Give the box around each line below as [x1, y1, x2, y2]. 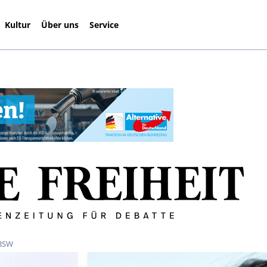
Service [89, 18, 119, 30]
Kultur [5, 18, 31, 30]
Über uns [41, 18, 79, 30]
